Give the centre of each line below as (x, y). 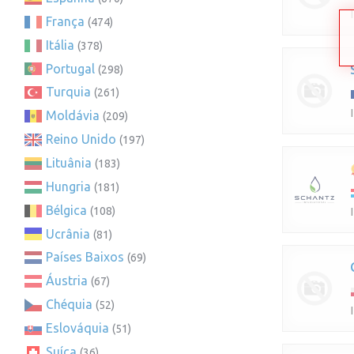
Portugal (70, 68)
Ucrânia (68, 233)
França (65, 21)
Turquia (68, 92)
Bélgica (66, 210)
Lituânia (69, 162)
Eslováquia (77, 328)
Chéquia (69, 305)
